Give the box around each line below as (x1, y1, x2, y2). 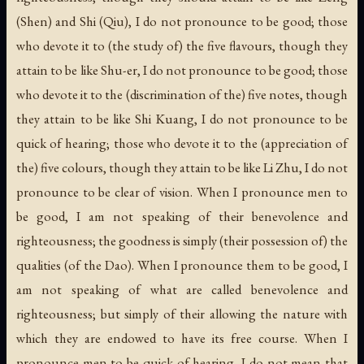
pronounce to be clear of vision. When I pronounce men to (16, 182, 348, 201)
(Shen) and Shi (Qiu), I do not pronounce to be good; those (16, 11, 348, 30)
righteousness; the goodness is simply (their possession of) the (16, 231, 348, 249)
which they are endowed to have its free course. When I (16, 328, 348, 347)
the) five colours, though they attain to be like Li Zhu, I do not (16, 158, 348, 176)
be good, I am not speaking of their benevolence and (16, 206, 348, 225)
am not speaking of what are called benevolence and (16, 279, 348, 298)
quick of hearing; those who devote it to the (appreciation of (16, 133, 348, 152)
